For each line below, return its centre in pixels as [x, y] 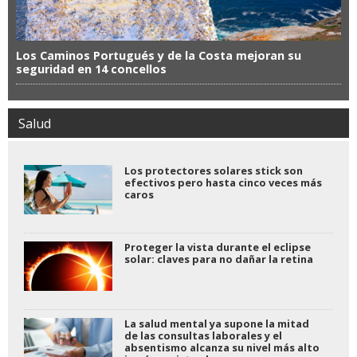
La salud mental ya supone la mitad [216, 323]
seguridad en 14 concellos [91, 69]
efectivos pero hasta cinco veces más [223, 182]
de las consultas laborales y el [203, 335]
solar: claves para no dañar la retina [218, 259]
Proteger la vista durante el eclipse [217, 247]
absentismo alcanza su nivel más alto [222, 347]
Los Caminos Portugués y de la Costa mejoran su [159, 55]
